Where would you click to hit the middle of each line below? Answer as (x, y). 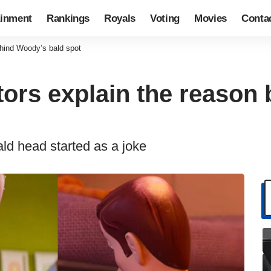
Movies (211, 18)
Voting (165, 18)
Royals (120, 18)
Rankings (68, 18)
